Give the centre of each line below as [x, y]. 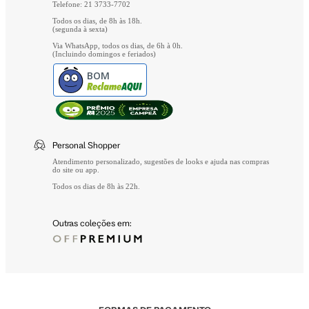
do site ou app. [76, 169]
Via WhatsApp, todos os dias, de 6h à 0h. [118, 46]
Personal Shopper [86, 144]
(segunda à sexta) [80, 29]
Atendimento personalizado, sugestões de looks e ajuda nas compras [161, 161]
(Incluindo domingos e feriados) [104, 54]
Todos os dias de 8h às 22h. [96, 186]
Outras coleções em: [92, 222]
